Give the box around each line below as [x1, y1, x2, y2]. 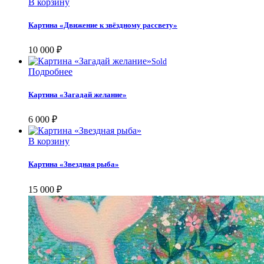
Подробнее [28, 66, 72, 77]
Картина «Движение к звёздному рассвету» [28, 20, 177, 29]
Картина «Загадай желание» [28, 90, 127, 100]
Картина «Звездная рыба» [28, 160, 119, 169]
